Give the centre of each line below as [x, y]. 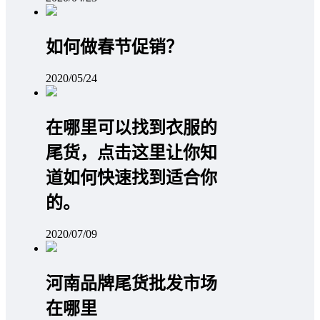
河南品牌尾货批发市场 [131, 283]
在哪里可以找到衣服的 [131, 128]
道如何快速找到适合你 [131, 178]
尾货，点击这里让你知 [131, 153]
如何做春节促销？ [114, 47]
